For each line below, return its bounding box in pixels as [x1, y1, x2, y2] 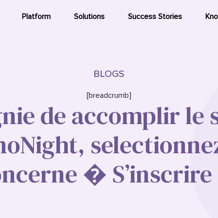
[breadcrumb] [87, 91, 131, 100]
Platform [22, 12, 51, 21]
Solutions [74, 12, 105, 21]
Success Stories [128, 12, 182, 21]
